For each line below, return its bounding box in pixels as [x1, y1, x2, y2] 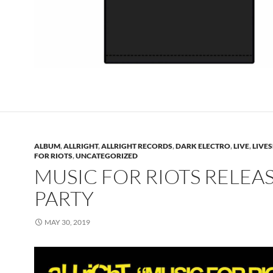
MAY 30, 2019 [44, 218, 90, 227]
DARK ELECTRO [175, 141, 230, 151]
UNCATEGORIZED [76, 151, 138, 161]
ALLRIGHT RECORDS [101, 141, 172, 151]
